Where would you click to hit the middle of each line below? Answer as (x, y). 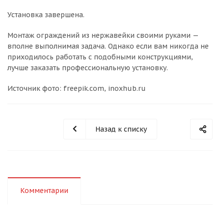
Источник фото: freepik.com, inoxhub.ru (77, 88)
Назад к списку (121, 129)
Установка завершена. (46, 14)
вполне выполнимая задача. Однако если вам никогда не (108, 46)
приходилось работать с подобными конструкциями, (100, 57)
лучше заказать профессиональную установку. (88, 68)
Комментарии (44, 190)
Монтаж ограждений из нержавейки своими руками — (103, 35)
